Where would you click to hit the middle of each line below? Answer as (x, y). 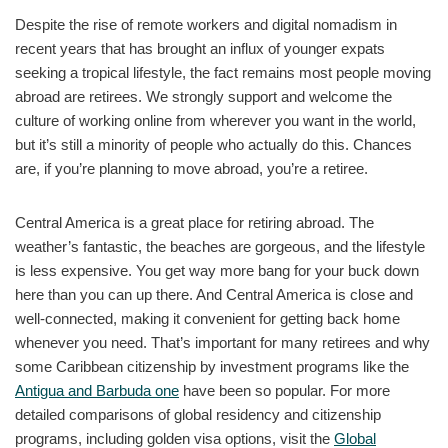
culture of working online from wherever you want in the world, (215, 120)
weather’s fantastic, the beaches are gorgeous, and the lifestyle (220, 246)
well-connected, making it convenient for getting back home (207, 318)
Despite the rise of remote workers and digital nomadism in (206, 24)
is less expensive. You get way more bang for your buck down (217, 270)
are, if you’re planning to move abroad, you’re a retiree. (191, 168)
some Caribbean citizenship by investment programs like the (212, 366)
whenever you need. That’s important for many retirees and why (222, 342)
